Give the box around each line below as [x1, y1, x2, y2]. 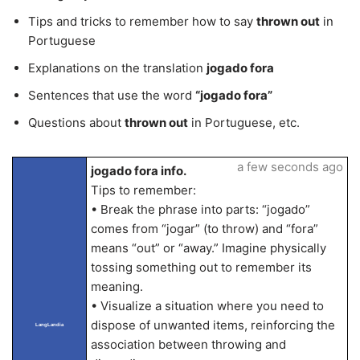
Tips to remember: [90, 182, 196, 198]
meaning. [90, 279, 143, 294]
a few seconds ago [236, 159, 343, 174]
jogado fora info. [90, 163, 186, 178]
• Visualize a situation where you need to [90, 298, 324, 313]
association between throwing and [90, 337, 286, 352]
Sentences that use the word [28, 88, 195, 103]
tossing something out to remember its [90, 260, 312, 275]
